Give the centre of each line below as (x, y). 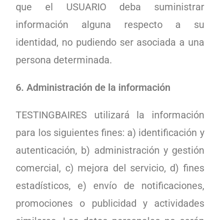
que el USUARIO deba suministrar (110, 7)
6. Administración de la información (93, 87)
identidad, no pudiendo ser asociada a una (110, 42)
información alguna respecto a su (110, 25)
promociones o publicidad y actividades (110, 203)
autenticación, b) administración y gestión (110, 150)
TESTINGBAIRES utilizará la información (110, 115)
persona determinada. (64, 60)
